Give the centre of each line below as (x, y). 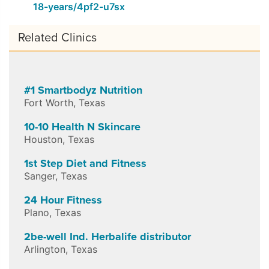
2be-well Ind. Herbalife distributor (107, 236)
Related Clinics (57, 38)
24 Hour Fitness (63, 200)
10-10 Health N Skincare (82, 126)
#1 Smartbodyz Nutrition (83, 90)
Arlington (45, 249)
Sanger (40, 176)
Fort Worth (49, 102)
